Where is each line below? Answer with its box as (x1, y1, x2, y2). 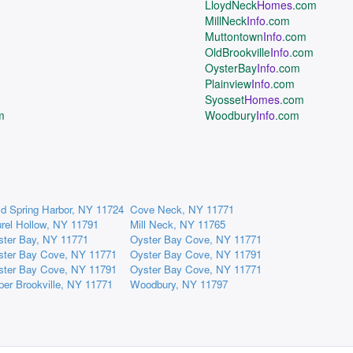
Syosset (205, 91, 245, 107)
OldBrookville (205, 44, 271, 60)
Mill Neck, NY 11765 (130, 217, 225, 232)
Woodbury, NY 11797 (130, 277, 228, 292)
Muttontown (205, 28, 264, 44)
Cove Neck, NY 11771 (130, 202, 234, 217)
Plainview (205, 76, 252, 91)
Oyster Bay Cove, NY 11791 (130, 247, 262, 262)
